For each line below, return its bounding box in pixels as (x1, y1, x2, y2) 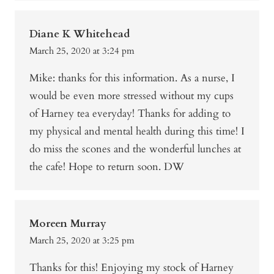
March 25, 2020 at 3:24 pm (29, 45, 135, 57)
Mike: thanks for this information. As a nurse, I (29, 71, 235, 86)
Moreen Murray (29, 217, 106, 231)
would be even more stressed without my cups (29, 89, 234, 103)
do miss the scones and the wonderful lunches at (29, 142, 241, 157)
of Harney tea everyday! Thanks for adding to (29, 106, 231, 121)
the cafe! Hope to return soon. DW (29, 160, 184, 174)
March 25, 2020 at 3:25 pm (29, 234, 135, 247)
